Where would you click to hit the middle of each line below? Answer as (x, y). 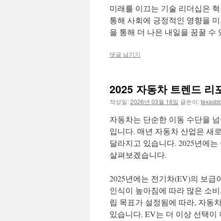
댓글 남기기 (125, 54)
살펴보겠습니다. (138, 155)
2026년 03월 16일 (154, 101)
